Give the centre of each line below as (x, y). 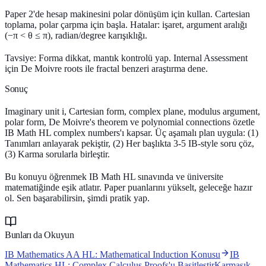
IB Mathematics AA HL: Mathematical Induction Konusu (113, 254)
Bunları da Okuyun (39, 235)
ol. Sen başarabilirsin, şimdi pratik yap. (77, 198)
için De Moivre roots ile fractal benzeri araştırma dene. (106, 68)
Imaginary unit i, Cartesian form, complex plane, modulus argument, (132, 111)
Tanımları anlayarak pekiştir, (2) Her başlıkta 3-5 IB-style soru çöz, (129, 143)
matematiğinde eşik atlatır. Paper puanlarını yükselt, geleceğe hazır (129, 187)
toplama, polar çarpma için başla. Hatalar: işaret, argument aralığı (126, 24)
